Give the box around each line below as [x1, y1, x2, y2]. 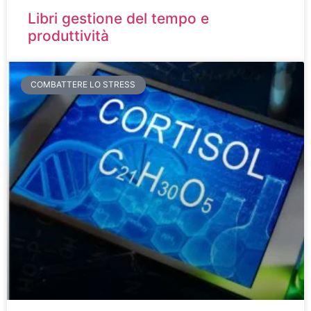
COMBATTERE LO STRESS [31, 79, 136, 90]
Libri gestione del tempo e [28, 10, 209, 28]
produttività [28, 27, 109, 45]
